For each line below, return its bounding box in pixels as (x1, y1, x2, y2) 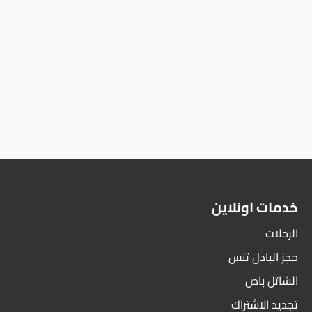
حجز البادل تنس (228, 247, 299, 268)
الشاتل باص (245, 270, 299, 292)
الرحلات (265, 223, 299, 244)
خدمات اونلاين (212, 194, 299, 221)
